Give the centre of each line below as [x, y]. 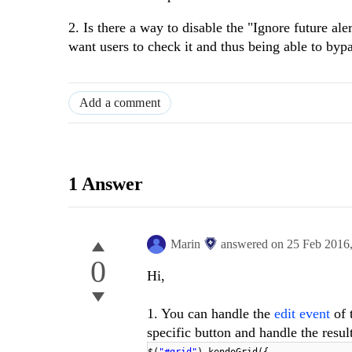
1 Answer [106, 184]
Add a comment [120, 103]
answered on [254, 244]
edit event [302, 314]
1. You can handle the [211, 314]
